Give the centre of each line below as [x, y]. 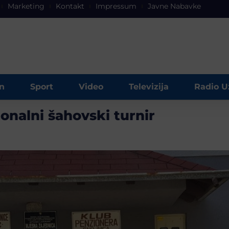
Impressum [116, 6]
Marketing [26, 6]
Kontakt [70, 6]
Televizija [149, 87]
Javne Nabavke [174, 6]
